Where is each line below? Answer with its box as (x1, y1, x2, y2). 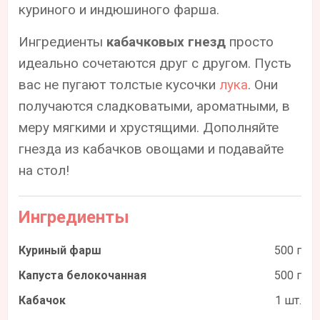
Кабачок (19, 293, 66, 307)
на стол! (19, 161, 70, 179)
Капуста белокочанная (19, 268, 147, 282)
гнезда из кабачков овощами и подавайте (19, 140, 284, 157)
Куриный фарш (19, 243, 102, 257)
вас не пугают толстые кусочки (19, 76, 220, 93)
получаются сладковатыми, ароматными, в (19, 97, 291, 114)
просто (226, 33, 274, 50)
